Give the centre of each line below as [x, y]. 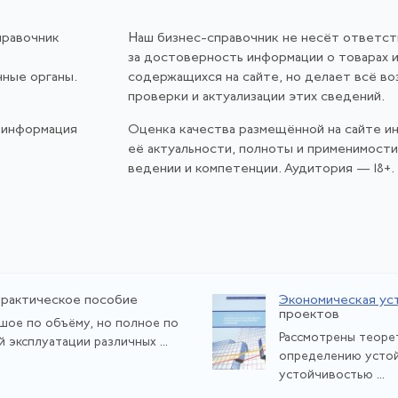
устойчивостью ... [332, 376]
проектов [309, 314]
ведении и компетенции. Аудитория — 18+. [261, 170]
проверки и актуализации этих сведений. [256, 98]
